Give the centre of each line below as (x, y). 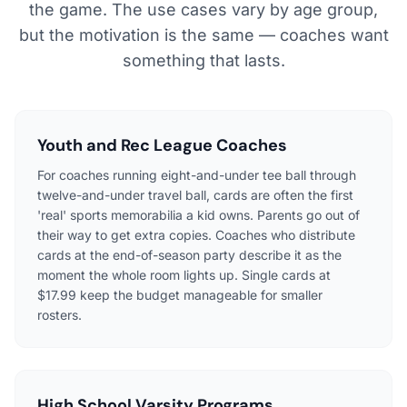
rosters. (60, 314)
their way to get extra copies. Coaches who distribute (196, 234)
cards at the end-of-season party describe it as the (189, 254)
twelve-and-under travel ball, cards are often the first (195, 194)
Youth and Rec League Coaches (162, 145)
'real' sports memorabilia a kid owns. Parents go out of (199, 214)
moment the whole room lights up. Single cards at (184, 274)
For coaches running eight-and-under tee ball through (197, 174)
